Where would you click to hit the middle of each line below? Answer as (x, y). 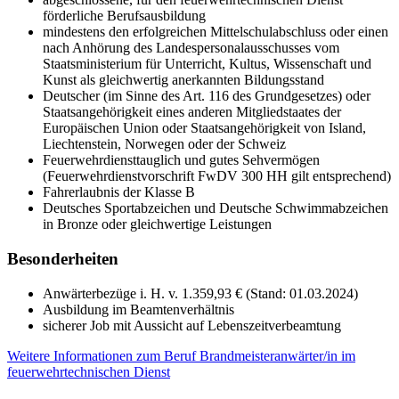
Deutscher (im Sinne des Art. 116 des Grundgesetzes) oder (207, 96)
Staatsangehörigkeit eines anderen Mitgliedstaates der (192, 112)
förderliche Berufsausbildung (124, 16)
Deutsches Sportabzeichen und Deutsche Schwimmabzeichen (216, 208)
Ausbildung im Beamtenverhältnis (138, 309)
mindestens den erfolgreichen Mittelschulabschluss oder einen (216, 32)
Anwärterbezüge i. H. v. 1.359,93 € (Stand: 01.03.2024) (200, 293)
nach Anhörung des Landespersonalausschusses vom (191, 48)
